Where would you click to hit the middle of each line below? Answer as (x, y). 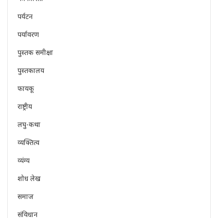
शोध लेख (29, 179)
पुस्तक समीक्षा (35, 53)
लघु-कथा (29, 125)
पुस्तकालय (31, 71)
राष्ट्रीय (25, 107)
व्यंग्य (24, 161)
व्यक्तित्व (28, 143)
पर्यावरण (28, 35)
